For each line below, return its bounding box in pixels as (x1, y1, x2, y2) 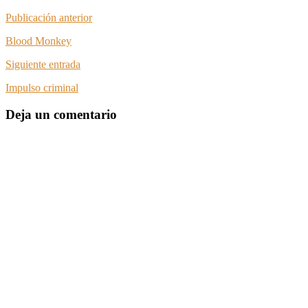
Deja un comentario (5, 107, 117, 122)
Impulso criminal (5, 82, 78, 94)
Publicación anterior (5, 12, 92, 24)
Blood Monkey (5, 35, 71, 47)
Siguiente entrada (5, 58, 80, 71)
